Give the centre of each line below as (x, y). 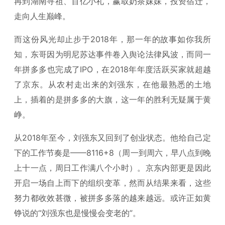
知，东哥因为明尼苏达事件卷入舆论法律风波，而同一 (113, 54)
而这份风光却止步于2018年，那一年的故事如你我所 (113, 39)
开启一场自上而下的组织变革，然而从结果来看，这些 (113, 183)
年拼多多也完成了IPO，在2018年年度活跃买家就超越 (113, 69)
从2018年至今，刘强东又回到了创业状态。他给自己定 (113, 138)
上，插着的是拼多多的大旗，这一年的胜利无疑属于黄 (113, 99)
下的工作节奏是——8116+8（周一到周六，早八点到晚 (113, 153)
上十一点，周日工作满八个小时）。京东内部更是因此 (113, 168)
